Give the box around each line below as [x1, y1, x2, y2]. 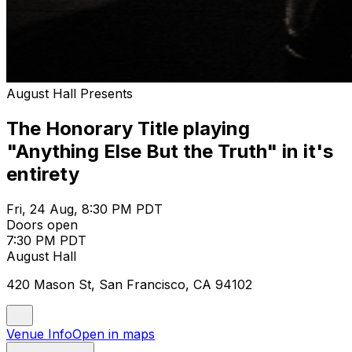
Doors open [6, 216, 78, 233]
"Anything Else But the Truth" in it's [6, 139, 333, 163]
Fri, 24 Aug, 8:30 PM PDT [6, 200, 163, 217]
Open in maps [72, 325, 155, 342]
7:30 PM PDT [6, 232, 86, 248]
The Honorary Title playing [6, 116, 250, 140]
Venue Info [6, 325, 72, 342]
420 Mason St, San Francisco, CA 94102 [6, 276, 252, 292]
